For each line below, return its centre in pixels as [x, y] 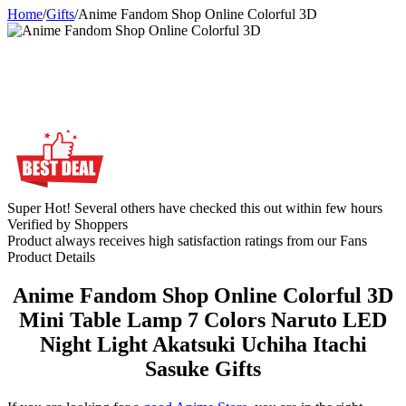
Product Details [51, 257]
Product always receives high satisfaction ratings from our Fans [187, 241]
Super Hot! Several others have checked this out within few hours [195, 208]
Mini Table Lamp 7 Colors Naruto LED [203, 319]
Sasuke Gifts [203, 368]
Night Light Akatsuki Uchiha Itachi [203, 344]
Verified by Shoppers [68, 224]
